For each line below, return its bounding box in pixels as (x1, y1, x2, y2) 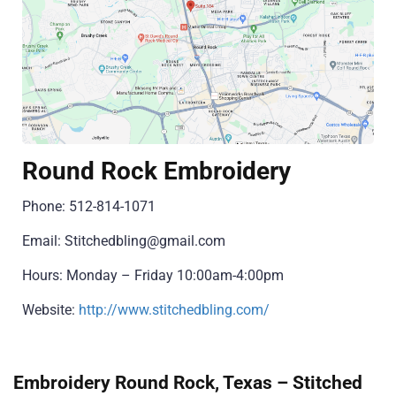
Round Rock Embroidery (22, 156, 291, 187)
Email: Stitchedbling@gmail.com (22, 232, 225, 250)
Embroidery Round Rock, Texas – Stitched (13, 371, 362, 394)
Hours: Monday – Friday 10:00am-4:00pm (22, 267, 284, 285)
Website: (22, 301, 79, 319)
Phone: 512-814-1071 (22, 198, 156, 216)
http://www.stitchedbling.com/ (79, 301, 270, 319)
